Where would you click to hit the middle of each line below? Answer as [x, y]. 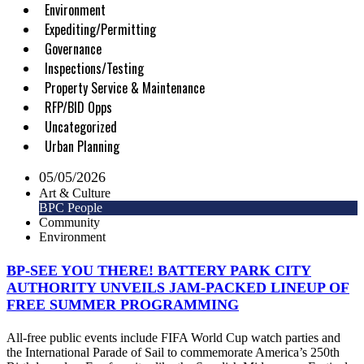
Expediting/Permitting [100, 30]
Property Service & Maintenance [125, 88]
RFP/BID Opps [78, 108]
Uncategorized [81, 127]
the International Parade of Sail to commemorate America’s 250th [173, 353]
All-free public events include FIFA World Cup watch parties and [173, 338]
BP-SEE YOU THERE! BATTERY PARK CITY [159, 270]
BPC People [71, 208]
